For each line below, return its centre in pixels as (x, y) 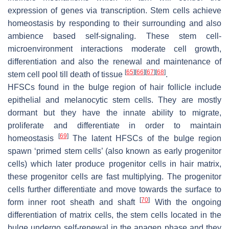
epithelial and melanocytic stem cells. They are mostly (114, 100)
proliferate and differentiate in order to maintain (114, 126)
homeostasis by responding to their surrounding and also (114, 24)
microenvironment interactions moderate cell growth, (114, 49)
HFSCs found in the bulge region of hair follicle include (114, 87)
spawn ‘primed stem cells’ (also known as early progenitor (114, 151)
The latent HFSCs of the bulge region (145, 139)
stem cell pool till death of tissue (66, 75)
